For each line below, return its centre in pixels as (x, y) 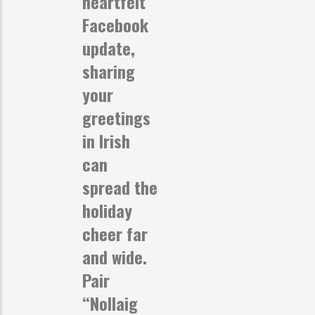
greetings (116, 117)
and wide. (115, 256)
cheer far (115, 233)
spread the (120, 187)
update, (109, 47)
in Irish (106, 140)
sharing (109, 71)
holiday (107, 210)
